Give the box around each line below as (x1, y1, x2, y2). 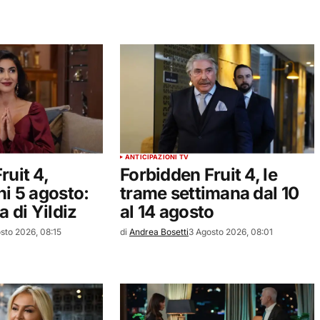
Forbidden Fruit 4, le (120, 164, 277, 185)
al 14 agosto (120, 201, 214, 222)
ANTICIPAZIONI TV (125, 152, 189, 161)
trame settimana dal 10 (120, 182, 299, 204)
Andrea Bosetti (129, 226, 189, 237)
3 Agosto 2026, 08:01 (189, 226, 273, 237)
